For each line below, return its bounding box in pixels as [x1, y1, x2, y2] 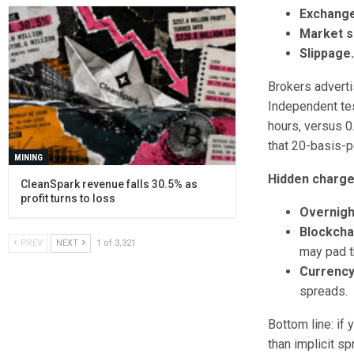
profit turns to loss [20, 192, 115, 205]
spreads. [299, 284, 348, 299]
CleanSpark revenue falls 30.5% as [20, 178, 198, 191]
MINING [13, 153, 43, 164]
